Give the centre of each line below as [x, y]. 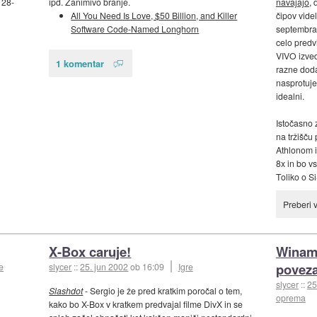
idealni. [290, 96]
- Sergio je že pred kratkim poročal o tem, [163, 291]
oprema [290, 298]
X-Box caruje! [90, 252]
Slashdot [66, 291]
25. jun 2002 [104, 267]
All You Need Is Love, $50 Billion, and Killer [154, 16]
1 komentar [80, 63]
